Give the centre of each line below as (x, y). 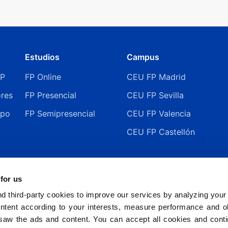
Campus (143, 57)
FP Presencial (51, 95)
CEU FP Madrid (156, 77)
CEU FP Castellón (161, 132)
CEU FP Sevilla (155, 95)
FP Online (43, 77)
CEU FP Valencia (159, 113)
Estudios (42, 57)
